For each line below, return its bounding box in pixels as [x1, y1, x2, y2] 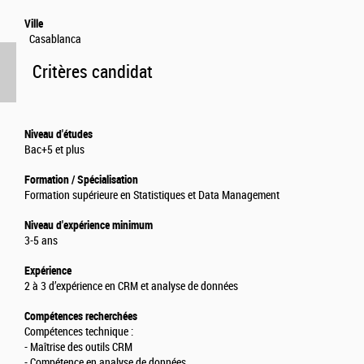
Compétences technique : [24, 325, 133, 340]
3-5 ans [24, 234, 58, 249]
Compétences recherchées [24, 310, 137, 323]
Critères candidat [32, 61, 153, 84]
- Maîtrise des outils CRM [24, 340, 132, 355]
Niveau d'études [24, 128, 93, 141]
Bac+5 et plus [24, 143, 84, 158]
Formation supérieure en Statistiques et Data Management [24, 188, 279, 203]
